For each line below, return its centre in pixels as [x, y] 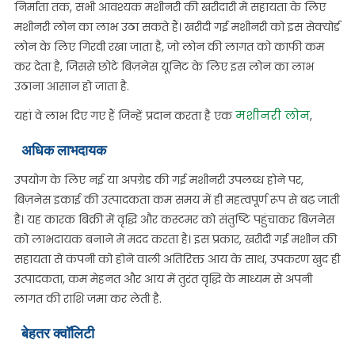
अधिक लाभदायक [63, 150]
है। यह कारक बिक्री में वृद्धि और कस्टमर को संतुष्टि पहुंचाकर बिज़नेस [174, 219]
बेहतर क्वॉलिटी [57, 333]
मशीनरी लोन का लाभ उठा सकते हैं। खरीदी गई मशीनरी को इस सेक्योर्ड [177, 27]
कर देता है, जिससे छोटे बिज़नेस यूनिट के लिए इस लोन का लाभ [164, 67]
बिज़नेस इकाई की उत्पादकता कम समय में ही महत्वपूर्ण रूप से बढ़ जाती [176, 200]
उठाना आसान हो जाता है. [71, 86]
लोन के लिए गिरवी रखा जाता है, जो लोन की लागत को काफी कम [169, 47]
